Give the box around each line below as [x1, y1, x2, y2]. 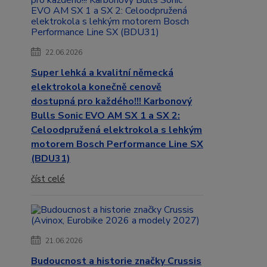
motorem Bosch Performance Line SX [31, 138, 203, 151]
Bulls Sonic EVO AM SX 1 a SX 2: [31, 109, 180, 123]
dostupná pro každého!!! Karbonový [31, 95, 192, 108]
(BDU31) [31, 152, 70, 166]
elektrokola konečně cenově [31, 80, 162, 94]
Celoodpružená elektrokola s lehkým [31, 123, 202, 137]
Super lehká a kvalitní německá [31, 66, 173, 80]
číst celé [31, 173, 65, 185]
